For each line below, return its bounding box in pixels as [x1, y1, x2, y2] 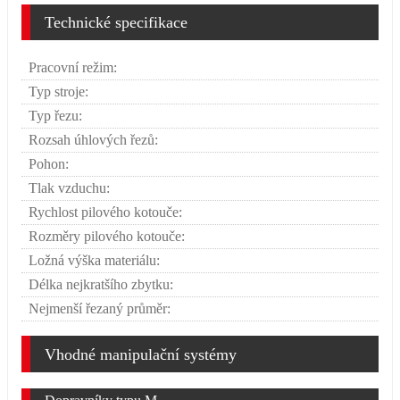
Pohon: [29, 156, 69, 172]
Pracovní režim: [29, 60, 117, 76]
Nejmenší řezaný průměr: [29, 301, 171, 317]
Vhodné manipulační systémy [45, 345, 237, 363]
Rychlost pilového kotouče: [29, 204, 182, 221]
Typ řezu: [29, 108, 82, 124]
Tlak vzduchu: [29, 180, 110, 196]
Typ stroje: [29, 84, 88, 100]
